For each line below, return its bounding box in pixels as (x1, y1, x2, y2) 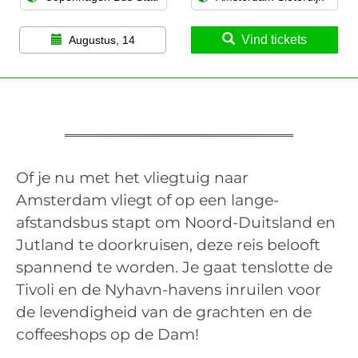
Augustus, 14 (68, 33, 135, 46)
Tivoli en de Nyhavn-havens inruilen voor (16, 280, 321, 299)
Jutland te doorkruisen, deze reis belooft (16, 235, 320, 254)
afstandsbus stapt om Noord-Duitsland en (16, 213, 336, 232)
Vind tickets (241, 32, 307, 46)
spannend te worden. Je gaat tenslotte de (16, 257, 332, 276)
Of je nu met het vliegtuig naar (16, 168, 249, 187)
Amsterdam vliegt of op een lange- (16, 190, 279, 209)
